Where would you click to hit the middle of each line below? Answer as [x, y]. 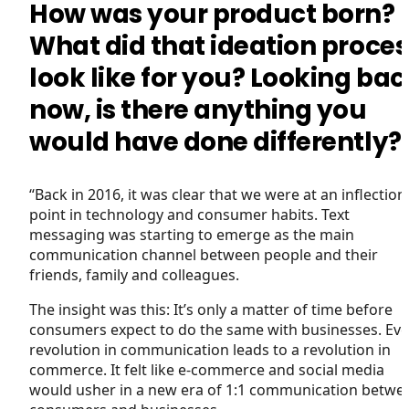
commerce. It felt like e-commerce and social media [207, 369]
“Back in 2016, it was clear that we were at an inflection [218, 194]
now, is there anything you [198, 110]
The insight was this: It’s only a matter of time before [211, 309]
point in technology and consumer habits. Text [189, 214]
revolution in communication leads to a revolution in [210, 349]
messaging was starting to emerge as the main [192, 234]
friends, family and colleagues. [134, 274]
